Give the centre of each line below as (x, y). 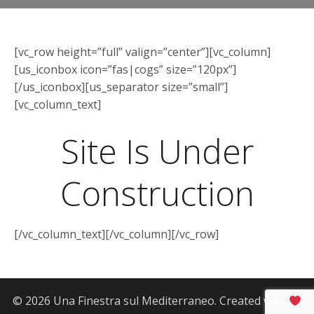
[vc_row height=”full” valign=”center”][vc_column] (142, 52)
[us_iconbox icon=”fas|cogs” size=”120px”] (125, 69)
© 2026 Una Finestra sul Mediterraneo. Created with (150, 301)
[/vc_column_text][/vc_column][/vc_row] (116, 234)
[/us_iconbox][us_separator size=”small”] (121, 87)
